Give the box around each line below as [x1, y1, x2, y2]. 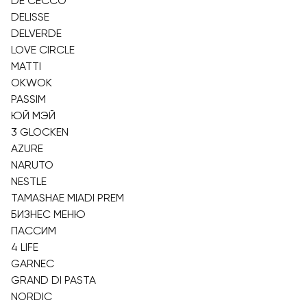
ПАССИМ [11, 224, 56, 237]
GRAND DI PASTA [11, 273, 96, 286]
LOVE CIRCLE [11, 43, 75, 56]
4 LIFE [11, 241, 38, 254]
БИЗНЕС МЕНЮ [11, 208, 86, 221]
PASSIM [11, 93, 46, 106]
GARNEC [11, 257, 54, 270]
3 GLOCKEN [11, 125, 69, 138]
